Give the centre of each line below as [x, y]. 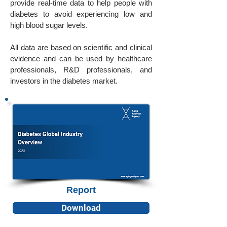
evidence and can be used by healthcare [81, 59]
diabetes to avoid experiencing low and [81, 14]
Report [81, 190]
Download [81, 208]
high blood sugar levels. [49, 25]
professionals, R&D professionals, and [81, 70]
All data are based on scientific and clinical [81, 47]
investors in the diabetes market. [64, 81]
